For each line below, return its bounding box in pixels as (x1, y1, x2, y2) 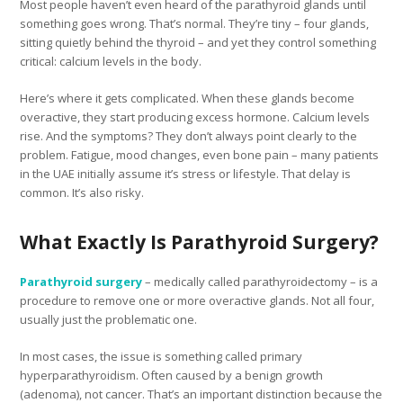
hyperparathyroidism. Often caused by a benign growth (20, 366, 324, 383)
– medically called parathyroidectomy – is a (142, 273, 379, 290)
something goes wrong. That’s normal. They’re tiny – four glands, (20, 14, 370, 31)
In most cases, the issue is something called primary (20, 347, 303, 364)
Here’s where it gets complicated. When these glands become (20, 89, 355, 106)
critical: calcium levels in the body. (20, 52, 202, 69)
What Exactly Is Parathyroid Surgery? (20, 228, 380, 255)
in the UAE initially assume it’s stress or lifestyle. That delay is (20, 165, 352, 182)
